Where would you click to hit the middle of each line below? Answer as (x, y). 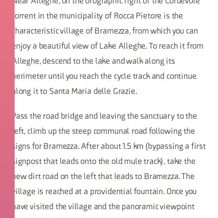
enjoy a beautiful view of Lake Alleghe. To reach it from (108, 46)
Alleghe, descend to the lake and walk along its (93, 62)
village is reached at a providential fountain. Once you (104, 192)
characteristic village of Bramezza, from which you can (105, 31)
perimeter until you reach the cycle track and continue (104, 77)
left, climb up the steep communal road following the (103, 132)
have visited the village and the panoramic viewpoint (103, 207)
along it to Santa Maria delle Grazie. (74, 92)
